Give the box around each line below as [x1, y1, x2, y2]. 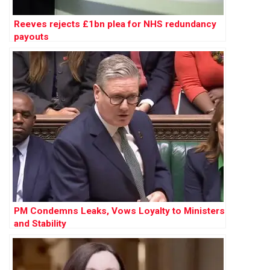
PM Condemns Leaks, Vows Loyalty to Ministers [14, 206, 225, 217]
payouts [14, 31, 49, 43]
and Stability [14, 218, 66, 230]
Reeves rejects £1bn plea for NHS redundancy [14, 19, 216, 30]
